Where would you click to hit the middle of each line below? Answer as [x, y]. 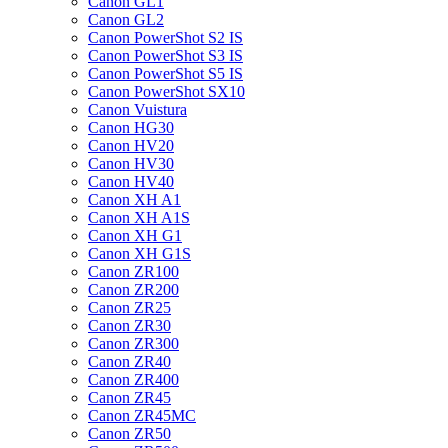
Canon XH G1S [139, 253]
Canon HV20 [131, 145]
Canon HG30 [131, 127]
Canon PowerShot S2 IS [165, 37]
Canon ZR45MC [142, 415]
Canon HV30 [131, 163]
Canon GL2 [126, 19]
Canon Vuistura [137, 109]
